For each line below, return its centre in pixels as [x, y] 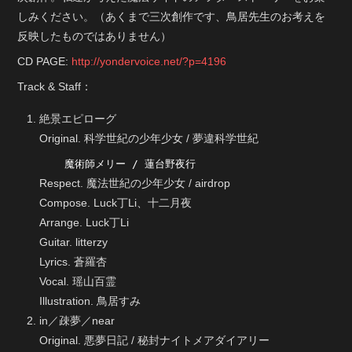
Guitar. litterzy [74, 242]
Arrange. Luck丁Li [84, 223]
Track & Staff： [55, 87]
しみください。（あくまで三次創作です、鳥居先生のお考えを [172, 17]
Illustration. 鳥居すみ [90, 301]
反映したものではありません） [95, 37]
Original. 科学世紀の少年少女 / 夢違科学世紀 [149, 139]
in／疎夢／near [77, 321]
